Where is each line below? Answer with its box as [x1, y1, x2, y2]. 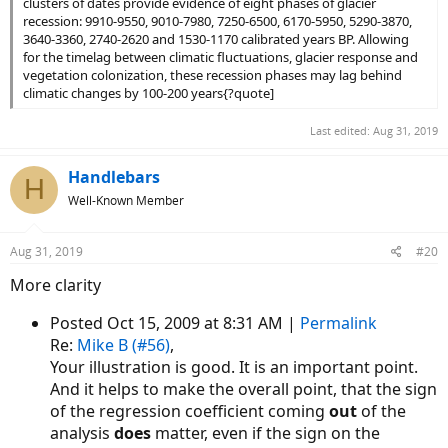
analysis [50, 421, 114, 444]
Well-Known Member [68, 191, 184, 209]
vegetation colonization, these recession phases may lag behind [23, 66, 402, 85]
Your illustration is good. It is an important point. [50, 355, 418, 378]
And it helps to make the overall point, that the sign [50, 377, 437, 400]
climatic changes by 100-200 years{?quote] [23, 84, 274, 103]
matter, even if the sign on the [155, 421, 380, 444]
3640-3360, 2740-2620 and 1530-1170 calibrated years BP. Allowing [23, 30, 409, 49]
